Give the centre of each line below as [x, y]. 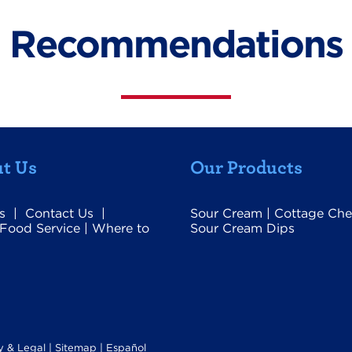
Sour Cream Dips [242, 228]
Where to [121, 228]
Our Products [246, 167]
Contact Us [59, 213]
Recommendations [176, 44]
